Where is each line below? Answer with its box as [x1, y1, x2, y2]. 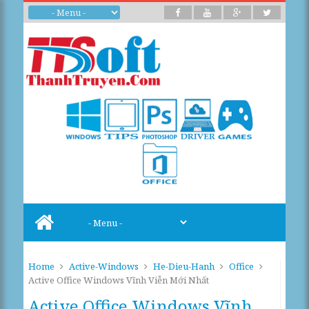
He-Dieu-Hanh [153, 260, 215, 272]
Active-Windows [69, 260, 139, 272]
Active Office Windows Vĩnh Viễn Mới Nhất [28, 274, 210, 286]
